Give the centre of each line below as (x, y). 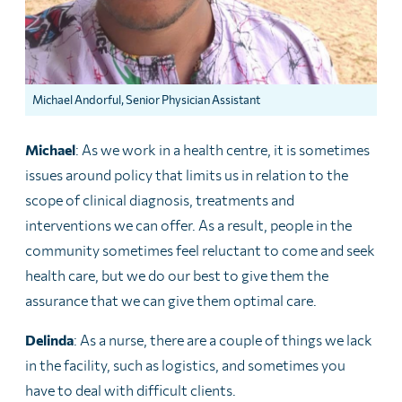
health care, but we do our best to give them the (177, 275)
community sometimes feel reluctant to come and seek (200, 249)
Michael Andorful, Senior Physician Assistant (146, 99)
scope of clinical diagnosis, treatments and (160, 199)
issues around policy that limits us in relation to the (187, 174)
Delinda (49, 339)
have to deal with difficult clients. (131, 389)
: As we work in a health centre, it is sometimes (223, 149)
